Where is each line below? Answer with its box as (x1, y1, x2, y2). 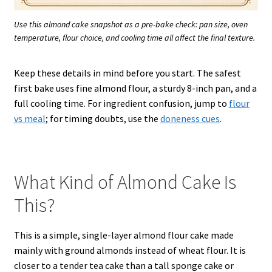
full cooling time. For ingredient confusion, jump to (13, 97, 229, 110)
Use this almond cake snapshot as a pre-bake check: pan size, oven (14, 19, 248, 30)
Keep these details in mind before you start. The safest (13, 67, 241, 80)
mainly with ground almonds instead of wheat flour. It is (13, 243, 246, 256)
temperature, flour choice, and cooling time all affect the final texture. (14, 32, 255, 44)
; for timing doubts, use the (45, 112, 160, 125)
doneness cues (160, 112, 220, 125)
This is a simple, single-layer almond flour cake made (13, 228, 234, 241)
